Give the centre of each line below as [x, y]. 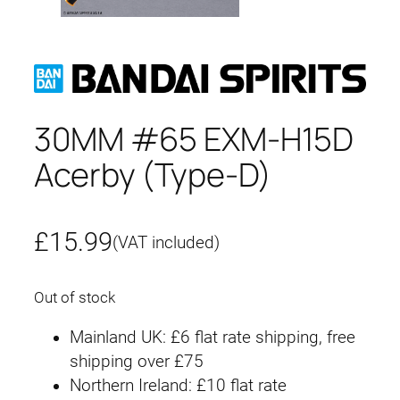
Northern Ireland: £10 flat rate [178, 385]
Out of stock [75, 298]
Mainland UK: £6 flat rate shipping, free [212, 337]
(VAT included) [166, 242]
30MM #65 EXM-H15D [194, 139]
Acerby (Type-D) [153, 175]
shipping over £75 [137, 361]
